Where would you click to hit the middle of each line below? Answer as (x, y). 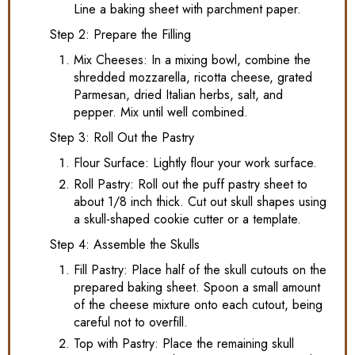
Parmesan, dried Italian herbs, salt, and (178, 94)
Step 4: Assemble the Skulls (125, 244)
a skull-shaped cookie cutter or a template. (187, 219)
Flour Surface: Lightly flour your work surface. (195, 162)
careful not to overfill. (131, 322)
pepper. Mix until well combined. (161, 112)
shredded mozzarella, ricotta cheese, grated (193, 77)
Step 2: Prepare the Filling (120, 34)
